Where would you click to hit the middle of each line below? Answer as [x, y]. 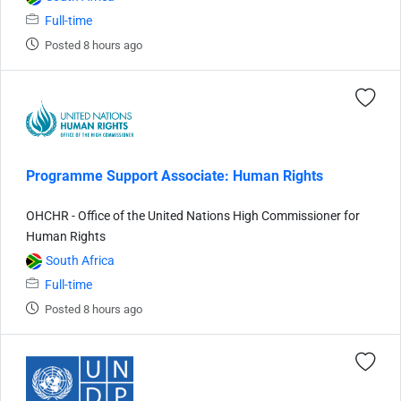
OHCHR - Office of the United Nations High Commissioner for [193, 216]
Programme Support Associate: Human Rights [175, 175]
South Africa [80, 260]
